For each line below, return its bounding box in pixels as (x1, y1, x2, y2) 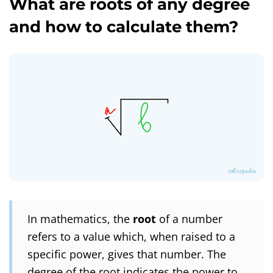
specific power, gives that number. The (27, 246, 226, 261)
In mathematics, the (27, 211, 133, 226)
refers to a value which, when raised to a (27, 229, 235, 244)
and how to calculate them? (9, 17, 238, 37)
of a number (156, 211, 222, 226)
